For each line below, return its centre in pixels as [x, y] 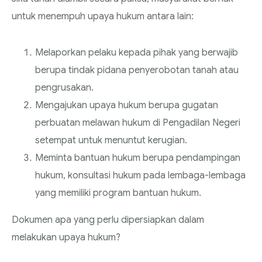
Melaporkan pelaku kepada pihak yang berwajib [137, 52]
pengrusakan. [64, 87]
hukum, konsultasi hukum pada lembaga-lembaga [140, 175]
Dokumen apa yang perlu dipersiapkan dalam [108, 220]
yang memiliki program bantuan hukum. [118, 193]
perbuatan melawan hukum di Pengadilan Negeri [138, 123]
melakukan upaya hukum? [66, 237]
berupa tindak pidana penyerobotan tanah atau [137, 70]
